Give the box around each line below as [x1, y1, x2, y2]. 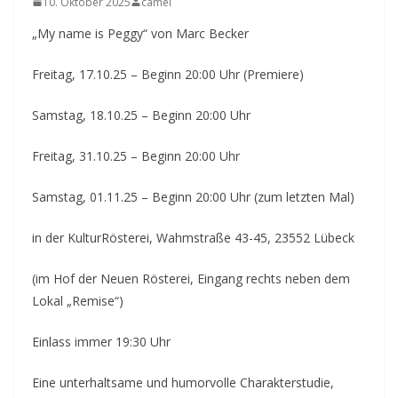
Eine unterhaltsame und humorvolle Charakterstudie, [32, 373, 334, 391]
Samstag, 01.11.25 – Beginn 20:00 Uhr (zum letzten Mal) [32, 187, 354, 205]
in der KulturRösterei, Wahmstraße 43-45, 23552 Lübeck [32, 228, 354, 246]
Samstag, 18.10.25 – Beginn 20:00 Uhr [32, 106, 251, 123]
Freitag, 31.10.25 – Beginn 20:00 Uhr [32, 147, 240, 164]
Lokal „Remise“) [32, 291, 123, 309]
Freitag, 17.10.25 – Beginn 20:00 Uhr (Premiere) [32, 65, 304, 83]
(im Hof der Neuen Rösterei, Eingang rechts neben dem [32, 269, 350, 287]
